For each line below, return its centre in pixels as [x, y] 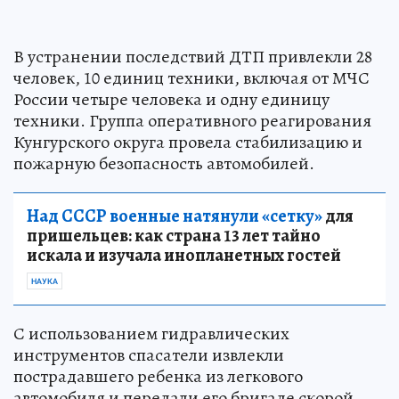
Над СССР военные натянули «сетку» [175, 216]
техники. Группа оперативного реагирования [192, 120]
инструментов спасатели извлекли [149, 354]
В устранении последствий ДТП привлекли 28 [193, 56]
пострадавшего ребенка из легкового [158, 376]
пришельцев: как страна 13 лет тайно [174, 235]
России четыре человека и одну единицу [171, 99]
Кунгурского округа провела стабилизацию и [188, 142]
